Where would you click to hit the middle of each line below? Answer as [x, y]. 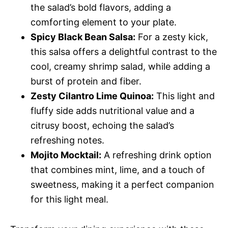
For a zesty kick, [172, 37]
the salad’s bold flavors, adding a [101, 7]
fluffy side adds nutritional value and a [112, 111]
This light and [184, 96]
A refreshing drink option [156, 155]
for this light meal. [69, 199]
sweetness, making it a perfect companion [122, 184]
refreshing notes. [67, 140]
